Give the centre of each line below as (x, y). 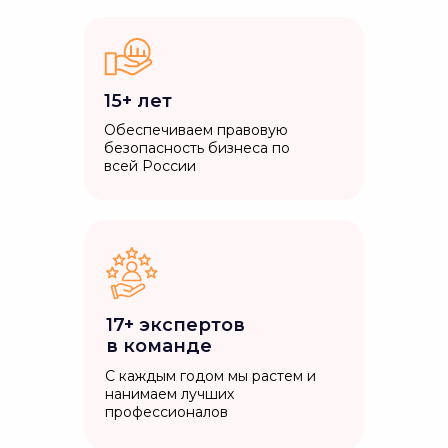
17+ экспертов (175, 325)
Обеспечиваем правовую (196, 130)
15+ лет (138, 101)
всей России (150, 166)
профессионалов (166, 412)
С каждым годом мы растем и (210, 376)
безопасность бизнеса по (197, 148)
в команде (159, 346)
